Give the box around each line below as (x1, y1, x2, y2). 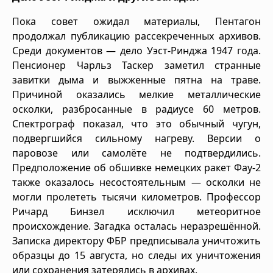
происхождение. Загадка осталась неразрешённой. (12, 219, 261, 233)
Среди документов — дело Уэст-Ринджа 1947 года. (12, 43, 261, 57)
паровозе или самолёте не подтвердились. (12, 146, 261, 160)
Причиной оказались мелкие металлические (12, 87, 261, 101)
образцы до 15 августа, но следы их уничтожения (12, 248, 261, 262)
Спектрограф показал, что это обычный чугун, (12, 116, 261, 130)
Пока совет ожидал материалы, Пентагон (12, 14, 261, 28)
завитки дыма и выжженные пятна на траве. (12, 73, 261, 87)
